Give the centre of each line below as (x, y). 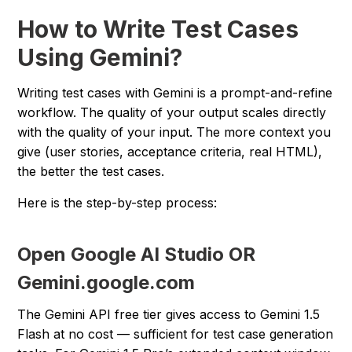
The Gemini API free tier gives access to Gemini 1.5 (169, 315)
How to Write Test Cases (158, 29)
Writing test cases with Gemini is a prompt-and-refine (175, 93)
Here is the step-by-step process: (117, 203)
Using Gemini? (100, 58)
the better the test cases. (91, 172)
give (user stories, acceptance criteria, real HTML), (170, 152)
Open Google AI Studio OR (137, 255)
